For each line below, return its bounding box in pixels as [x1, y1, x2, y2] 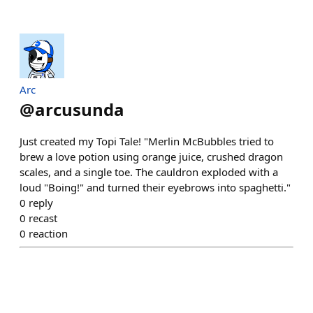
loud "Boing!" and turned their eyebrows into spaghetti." [20, 180, 291, 194]
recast [29, 211, 57, 225]
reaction [29, 226, 68, 240]
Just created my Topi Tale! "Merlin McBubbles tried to [20, 134, 274, 148]
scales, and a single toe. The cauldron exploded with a [20, 165, 278, 179]
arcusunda [35, 98, 124, 121]
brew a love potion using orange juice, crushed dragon [20, 150, 283, 163]
